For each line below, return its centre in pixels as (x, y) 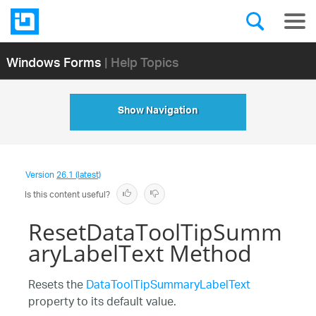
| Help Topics (141, 61)
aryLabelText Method (140, 253)
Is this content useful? (67, 195)
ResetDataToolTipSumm (155, 232)
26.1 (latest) (79, 175)
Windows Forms (54, 61)
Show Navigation (158, 112)
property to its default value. (102, 303)
